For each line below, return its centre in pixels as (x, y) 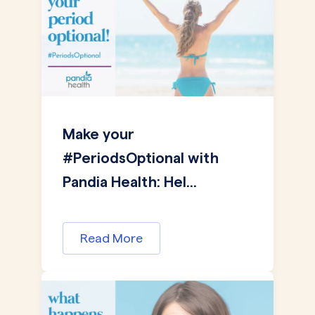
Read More (111, 238)
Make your (98, 134)
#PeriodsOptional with (141, 158)
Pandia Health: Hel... (130, 182)
